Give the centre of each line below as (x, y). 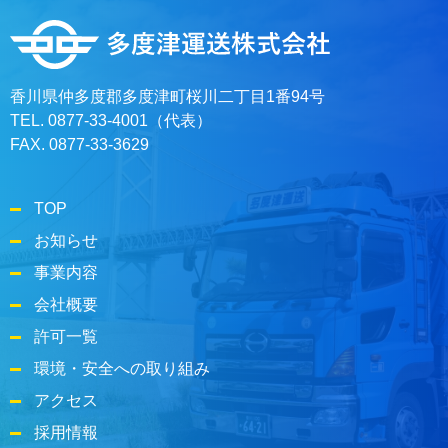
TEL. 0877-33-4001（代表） (111, 120)
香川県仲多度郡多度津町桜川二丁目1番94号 (167, 96)
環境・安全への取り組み (122, 368)
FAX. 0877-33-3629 (79, 144)
